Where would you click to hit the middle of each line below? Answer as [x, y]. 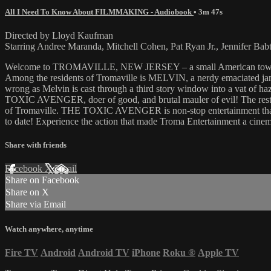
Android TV [104, 252]
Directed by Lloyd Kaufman [59, 36]
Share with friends [36, 145]
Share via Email [36, 204]
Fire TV [21, 252]
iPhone [146, 252]
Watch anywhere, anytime [49, 229]
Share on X [27, 192]
